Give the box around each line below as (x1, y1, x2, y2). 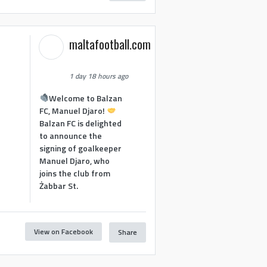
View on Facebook (33, 226, 93, 238)
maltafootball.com (69, 35, 151, 53)
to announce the (39, 129, 103, 142)
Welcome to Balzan (49, 92, 123, 105)
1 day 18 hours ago (69, 70, 129, 82)
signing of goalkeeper (39, 142, 122, 155)
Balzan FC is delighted (39, 117, 122, 130)
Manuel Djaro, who (39, 154, 110, 167)
